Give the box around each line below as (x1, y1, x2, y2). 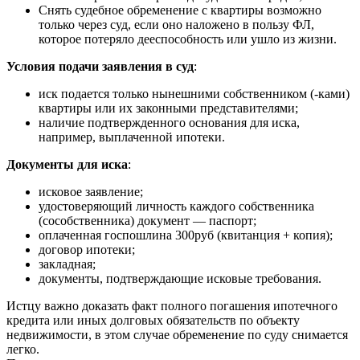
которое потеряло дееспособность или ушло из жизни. (39, 32, 337, 47)
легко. (6, 342, 39, 357)
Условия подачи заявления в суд (6, 59, 194, 74)
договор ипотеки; (39, 243, 135, 257)
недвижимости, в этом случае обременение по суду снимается (6, 328, 348, 342)
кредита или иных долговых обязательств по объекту (6, 313, 300, 328)
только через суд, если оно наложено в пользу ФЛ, (39, 18, 314, 32)
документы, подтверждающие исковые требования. (39, 272, 321, 286)
